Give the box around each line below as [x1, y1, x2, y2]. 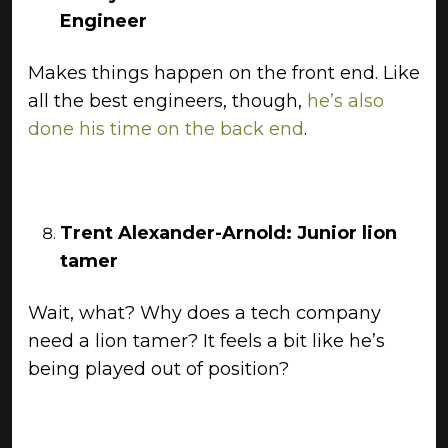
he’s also [307, 90, 384, 112]
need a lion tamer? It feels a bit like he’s [28, 330, 385, 352]
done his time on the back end [28, 118, 304, 140]
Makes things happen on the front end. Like [28, 62, 420, 84]
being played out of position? [28, 358, 289, 380]
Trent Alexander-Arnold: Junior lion [60, 222, 397, 244]
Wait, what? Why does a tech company [28, 302, 381, 324]
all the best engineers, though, [28, 90, 307, 112]
